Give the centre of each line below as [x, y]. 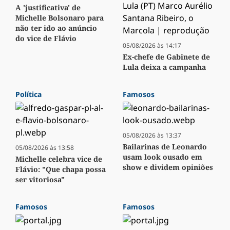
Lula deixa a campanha [164, 67]
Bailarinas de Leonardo [165, 147]
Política [28, 94]
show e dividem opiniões [168, 167]
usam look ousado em [162, 157]
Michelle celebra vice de [59, 159]
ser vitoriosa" [40, 180]
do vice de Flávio [46, 39]
